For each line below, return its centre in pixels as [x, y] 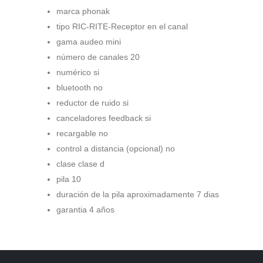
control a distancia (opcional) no [116, 149]
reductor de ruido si [92, 103]
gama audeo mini [89, 42]
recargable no [82, 133]
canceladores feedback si [104, 118]
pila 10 [69, 179]
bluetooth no [80, 87]
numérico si [78, 72]
